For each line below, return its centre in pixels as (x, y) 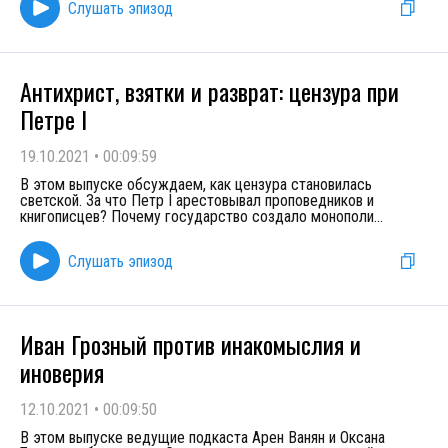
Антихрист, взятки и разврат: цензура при (209, 91)
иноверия (62, 372)
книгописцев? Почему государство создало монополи (197, 216)
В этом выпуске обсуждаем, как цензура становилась (196, 184)
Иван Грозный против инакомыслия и (190, 344)
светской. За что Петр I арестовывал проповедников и (197, 200)
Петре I (53, 119)
